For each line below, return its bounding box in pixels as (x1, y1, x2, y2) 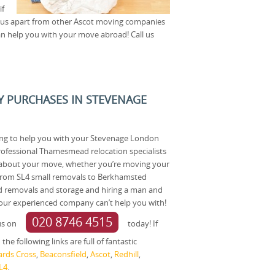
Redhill (114, 248, 139, 260)
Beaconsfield (40, 248, 87, 260)
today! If (126, 217, 158, 229)
